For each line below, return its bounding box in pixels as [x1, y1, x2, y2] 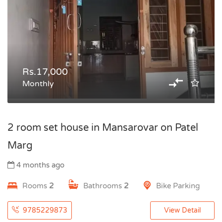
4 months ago [14, 161, 64, 169]
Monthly [22, 79, 54, 89]
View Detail [164, 206, 201, 215]
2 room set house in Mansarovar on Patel [7, 122, 198, 134]
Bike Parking [156, 181, 200, 190]
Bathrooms [83, 181, 124, 190]
